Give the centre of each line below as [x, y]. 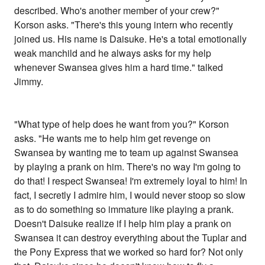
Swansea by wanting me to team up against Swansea [127, 153]
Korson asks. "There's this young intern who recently [124, 25]
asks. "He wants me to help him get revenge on [113, 138]
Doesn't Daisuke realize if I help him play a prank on [123, 224]
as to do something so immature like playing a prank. [124, 209]
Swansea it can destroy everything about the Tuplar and [131, 238]
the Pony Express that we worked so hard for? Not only [129, 252]
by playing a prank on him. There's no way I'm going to [128, 167]
